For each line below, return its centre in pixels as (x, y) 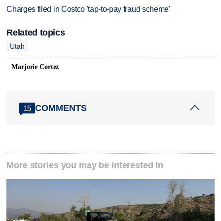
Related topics (36, 33)
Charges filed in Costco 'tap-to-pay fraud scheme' (88, 9)
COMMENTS (61, 108)
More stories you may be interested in (85, 166)
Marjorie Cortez (35, 67)
